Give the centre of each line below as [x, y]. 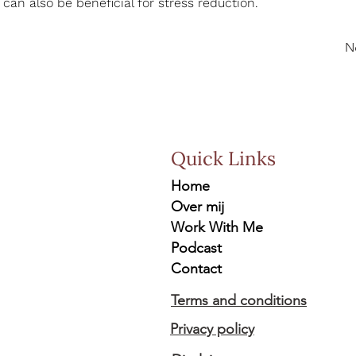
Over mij [197, 207]
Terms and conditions [239, 300]
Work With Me [217, 227]
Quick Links [223, 159]
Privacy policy [212, 329]
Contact [196, 269]
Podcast [196, 248]
